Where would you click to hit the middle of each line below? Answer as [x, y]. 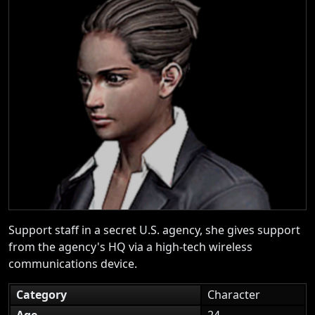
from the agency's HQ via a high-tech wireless [130, 246]
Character [234, 294]
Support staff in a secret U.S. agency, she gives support [154, 230]
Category [41, 294]
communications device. [73, 263]
